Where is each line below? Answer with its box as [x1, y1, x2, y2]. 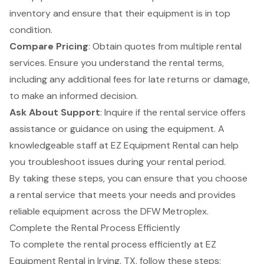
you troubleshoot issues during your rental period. [9, 156, 226, 169]
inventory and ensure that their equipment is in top [9, 7, 230, 20]
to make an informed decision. [9, 90, 138, 103]
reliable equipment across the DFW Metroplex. [9, 205, 209, 218]
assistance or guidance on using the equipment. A [9, 123, 225, 136]
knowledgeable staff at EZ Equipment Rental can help [9, 139, 239, 152]
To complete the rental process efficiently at [9, 238, 206, 251]
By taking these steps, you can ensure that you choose [9, 172, 247, 185]
